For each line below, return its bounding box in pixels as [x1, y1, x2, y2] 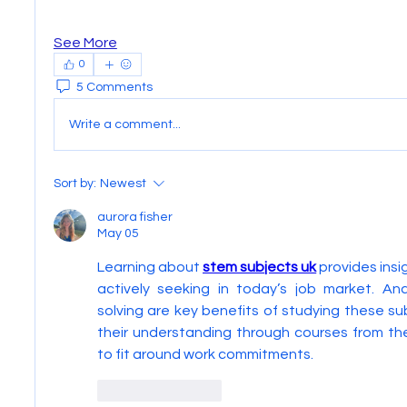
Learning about [96, 260, 203, 274]
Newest [99, 177, 146, 190]
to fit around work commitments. [96, 347, 313, 362]
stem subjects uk [203, 260, 317, 274]
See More [53, 35, 117, 50]
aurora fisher [96, 211, 173, 223]
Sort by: [53, 177, 96, 190]
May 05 [96, 227, 139, 240]
